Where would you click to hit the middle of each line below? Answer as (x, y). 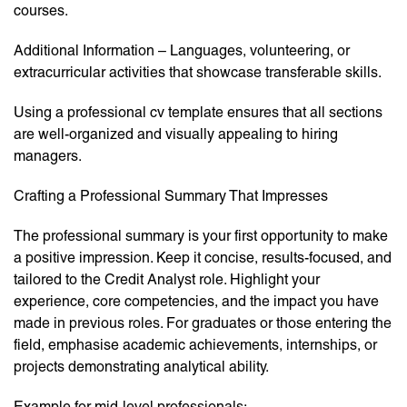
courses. (41, 11)
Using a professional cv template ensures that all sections (198, 113)
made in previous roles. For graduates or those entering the (203, 323)
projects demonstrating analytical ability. (141, 367)
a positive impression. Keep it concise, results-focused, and (203, 258)
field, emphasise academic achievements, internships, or (195, 345)
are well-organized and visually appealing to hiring (176, 134)
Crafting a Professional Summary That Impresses (171, 196)
